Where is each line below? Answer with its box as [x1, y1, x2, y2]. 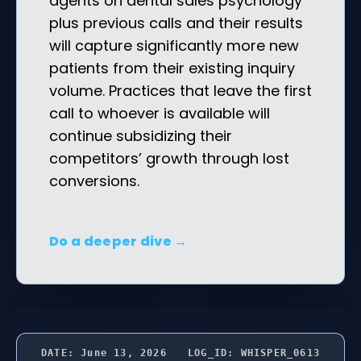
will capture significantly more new [49, 35, 299, 56]
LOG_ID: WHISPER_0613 [188, 346, 320, 359]
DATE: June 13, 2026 [41, 346, 167, 359]
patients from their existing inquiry [49, 57, 295, 78]
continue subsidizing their [49, 125, 232, 146]
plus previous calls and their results [49, 12, 303, 33]
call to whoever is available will [49, 102, 270, 123]
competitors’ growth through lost [49, 147, 289, 168]
